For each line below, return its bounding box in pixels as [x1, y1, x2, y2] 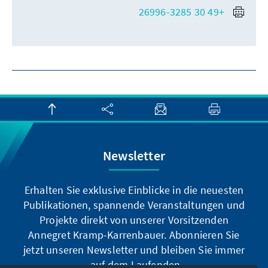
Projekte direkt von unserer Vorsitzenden [39, 213, 229, 227]
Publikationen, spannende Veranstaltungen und [23, 198, 245, 212]
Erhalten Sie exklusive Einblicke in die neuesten [24, 183, 244, 197]
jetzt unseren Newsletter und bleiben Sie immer [23, 243, 245, 257]
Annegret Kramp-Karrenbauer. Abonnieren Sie [28, 228, 240, 242]
